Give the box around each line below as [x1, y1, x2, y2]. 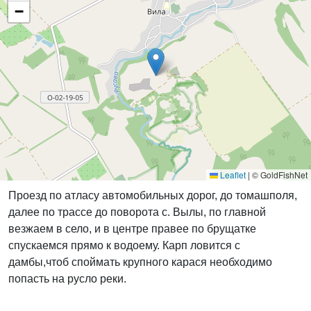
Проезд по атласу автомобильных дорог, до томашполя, [8, 190, 297, 201]
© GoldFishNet [250, 169, 308, 180]
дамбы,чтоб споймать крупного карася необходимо [8, 256, 272, 268]
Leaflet [218, 169, 246, 180]
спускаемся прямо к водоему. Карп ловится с [8, 239, 240, 251]
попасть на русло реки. [8, 273, 126, 285]
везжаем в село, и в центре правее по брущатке [8, 223, 256, 235]
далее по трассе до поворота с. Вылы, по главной [8, 206, 266, 218]
